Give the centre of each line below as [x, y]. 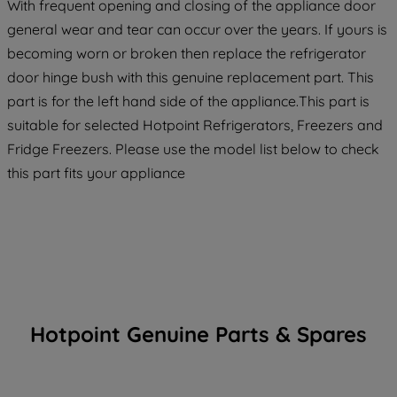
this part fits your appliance [96, 173]
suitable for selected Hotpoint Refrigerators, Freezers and [195, 125]
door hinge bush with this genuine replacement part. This [191, 78]
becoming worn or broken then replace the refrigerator [187, 54]
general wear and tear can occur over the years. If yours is [197, 30]
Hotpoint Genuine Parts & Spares [198, 335]
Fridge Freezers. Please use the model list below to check [193, 149]
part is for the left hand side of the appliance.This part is [188, 101]
